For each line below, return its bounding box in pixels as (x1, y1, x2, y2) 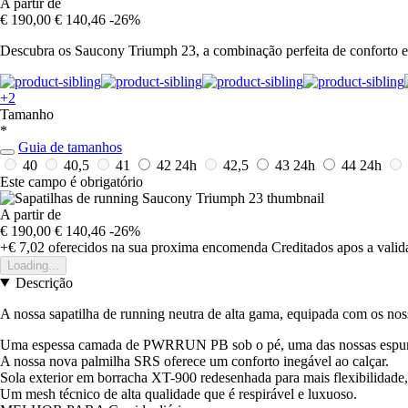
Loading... (7, 258, 59, 272)
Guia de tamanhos (18, 138, 122, 155)
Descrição (15, 274, 73, 291)
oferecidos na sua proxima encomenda (45, 239, 268, 255)
